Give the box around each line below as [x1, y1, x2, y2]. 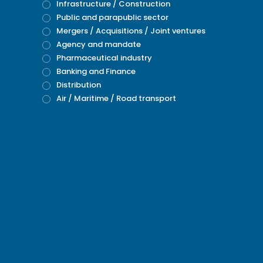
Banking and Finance [56, 66, 136, 77]
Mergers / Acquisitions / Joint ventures [56, 25, 205, 36]
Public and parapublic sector [56, 12, 168, 23]
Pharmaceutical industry [56, 52, 152, 63]
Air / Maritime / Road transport [56, 93, 176, 104]
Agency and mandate [56, 39, 141, 50]
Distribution [56, 79, 101, 90]
